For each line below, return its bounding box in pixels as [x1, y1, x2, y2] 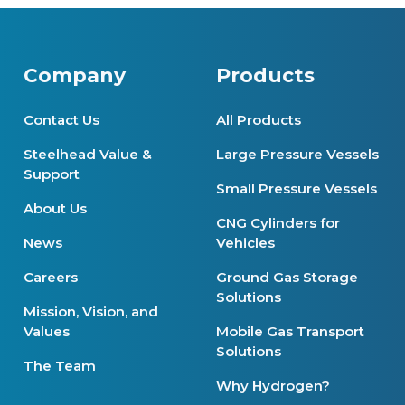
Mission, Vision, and [24, 303, 158, 321]
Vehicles [216, 234, 275, 252]
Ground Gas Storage [216, 268, 358, 287]
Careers [24, 268, 78, 287]
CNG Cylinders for [216, 214, 340, 232]
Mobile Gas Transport [216, 323, 364, 341]
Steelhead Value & [24, 146, 152, 164]
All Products [216, 111, 301, 129]
